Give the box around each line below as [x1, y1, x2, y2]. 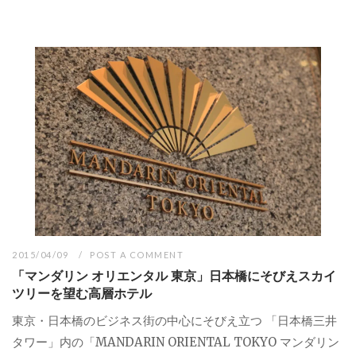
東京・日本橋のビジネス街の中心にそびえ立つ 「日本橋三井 [12, 312, 337, 328]
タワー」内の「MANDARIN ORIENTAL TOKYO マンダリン [12, 334, 339, 350]
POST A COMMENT [90, 249, 184, 260]
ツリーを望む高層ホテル [12, 284, 152, 301]
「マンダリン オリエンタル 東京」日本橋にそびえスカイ [12, 267, 336, 284]
